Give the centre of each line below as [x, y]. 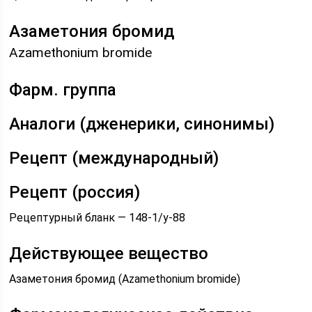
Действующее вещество [109, 253]
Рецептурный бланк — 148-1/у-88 [97, 218]
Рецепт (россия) [75, 192]
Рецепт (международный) [114, 158]
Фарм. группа [63, 90]
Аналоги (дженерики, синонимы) [142, 124]
